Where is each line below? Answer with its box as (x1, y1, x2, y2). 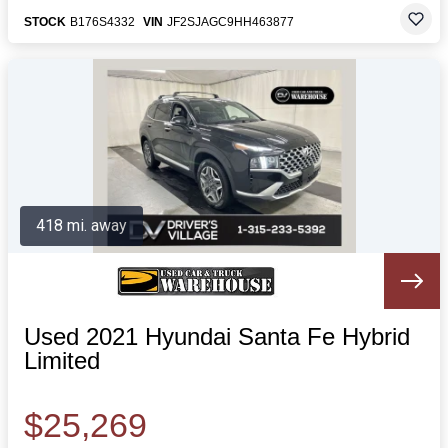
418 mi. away (36, 216, 127, 235)
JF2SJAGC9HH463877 (167, 15, 294, 29)
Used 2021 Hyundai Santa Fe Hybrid (24, 323, 410, 350)
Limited (24, 347, 100, 374)
